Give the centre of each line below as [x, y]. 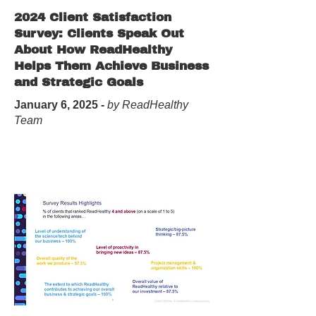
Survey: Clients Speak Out [99, 34]
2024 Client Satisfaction [93, 17]
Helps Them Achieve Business [111, 66]
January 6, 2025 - [59, 105]
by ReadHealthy [146, 105]
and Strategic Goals [79, 82]
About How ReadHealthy [93, 50]
